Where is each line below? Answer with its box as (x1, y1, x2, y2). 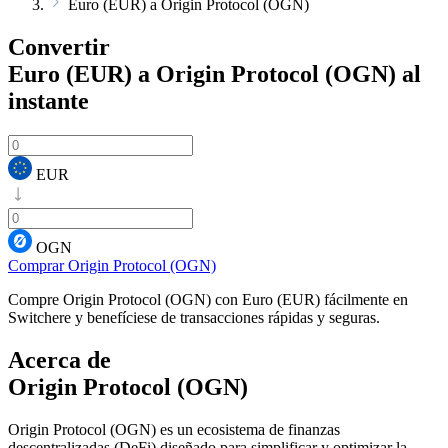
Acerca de (8, 346, 111, 373)
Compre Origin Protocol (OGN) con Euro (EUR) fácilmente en (8, 290, 408, 308)
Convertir (8, 33, 110, 60)
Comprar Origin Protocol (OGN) (8, 256, 216, 274)
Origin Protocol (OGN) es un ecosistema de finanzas (8, 420, 340, 438)
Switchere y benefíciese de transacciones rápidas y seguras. (8, 308, 380, 326)
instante (8, 87, 89, 114)
